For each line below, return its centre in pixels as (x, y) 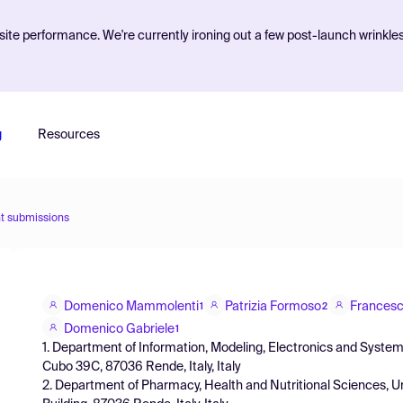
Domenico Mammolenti (131, 306)
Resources (68, 135)
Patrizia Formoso (273, 306)
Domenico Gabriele (119, 329)
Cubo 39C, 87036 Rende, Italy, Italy (142, 367)
